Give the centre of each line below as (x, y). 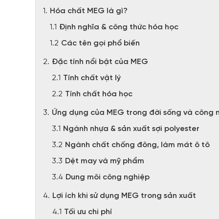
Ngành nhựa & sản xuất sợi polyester (131, 129)
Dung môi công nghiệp (108, 177)
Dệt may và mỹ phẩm (105, 161)
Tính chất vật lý (92, 78)
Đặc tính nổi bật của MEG (100, 62)
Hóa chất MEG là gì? (89, 11)
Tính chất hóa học (99, 94)
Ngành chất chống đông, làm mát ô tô (137, 145)
